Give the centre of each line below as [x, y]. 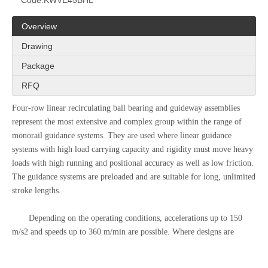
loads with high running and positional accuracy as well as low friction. [133, 163]
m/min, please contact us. [55, 259]
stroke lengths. [36, 191]
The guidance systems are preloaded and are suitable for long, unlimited [134, 177]
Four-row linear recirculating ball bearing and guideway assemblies [126, 108]
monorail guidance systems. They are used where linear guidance [122, 135]
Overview [39, 26]
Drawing [37, 46]
